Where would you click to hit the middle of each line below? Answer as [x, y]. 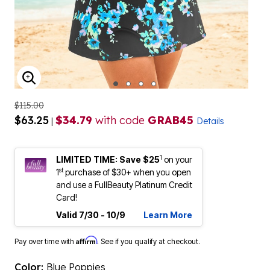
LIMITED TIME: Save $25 [108, 159]
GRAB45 [171, 120]
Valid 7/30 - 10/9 [91, 215]
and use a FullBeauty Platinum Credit [124, 185]
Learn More [168, 215]
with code [120, 120]
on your [178, 159]
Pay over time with [45, 241]
